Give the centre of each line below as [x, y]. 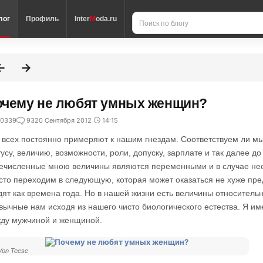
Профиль [42, 19]
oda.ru [106, 19]
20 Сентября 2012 [63, 120]
